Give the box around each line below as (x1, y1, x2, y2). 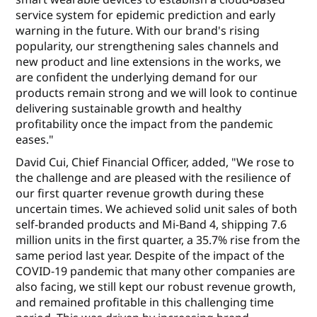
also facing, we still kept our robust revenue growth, (16, 279, 296, 295)
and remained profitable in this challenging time (16, 294, 275, 311)
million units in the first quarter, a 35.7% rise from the (16, 232, 301, 248)
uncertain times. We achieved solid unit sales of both (16, 201, 298, 217)
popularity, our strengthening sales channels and (16, 38, 279, 54)
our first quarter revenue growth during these (16, 185, 265, 202)
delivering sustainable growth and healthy (16, 100, 242, 117)
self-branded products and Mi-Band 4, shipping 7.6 (16, 217, 287, 233)
